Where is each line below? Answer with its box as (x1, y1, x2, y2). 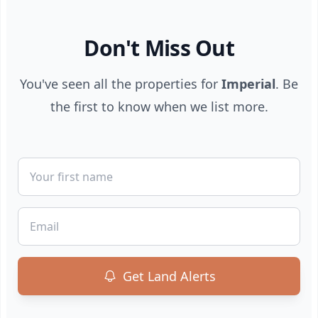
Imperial (221, 75, 275, 92)
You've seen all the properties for (20, 75, 221, 92)
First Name (158, 158, 216, 173)
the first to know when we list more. (50, 98, 268, 115)
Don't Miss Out (84, 33, 234, 62)
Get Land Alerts (122, 268, 216, 285)
